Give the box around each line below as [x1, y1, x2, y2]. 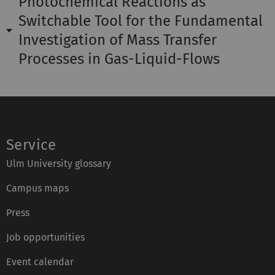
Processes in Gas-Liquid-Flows [18, 50, 220, 68]
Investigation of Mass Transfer [18, 31, 217, 49]
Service [6, 136, 56, 154]
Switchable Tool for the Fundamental [18, 12, 263, 30]
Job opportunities [6, 231, 85, 244]
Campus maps [6, 182, 69, 195]
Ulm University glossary [6, 158, 111, 170]
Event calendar [6, 256, 74, 268]
